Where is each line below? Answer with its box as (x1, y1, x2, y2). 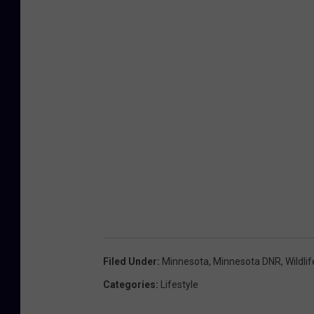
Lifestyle (161, 278, 198, 290)
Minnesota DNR (213, 255, 281, 267)
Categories (103, 278, 156, 290)
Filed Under (103, 255, 157, 267)
